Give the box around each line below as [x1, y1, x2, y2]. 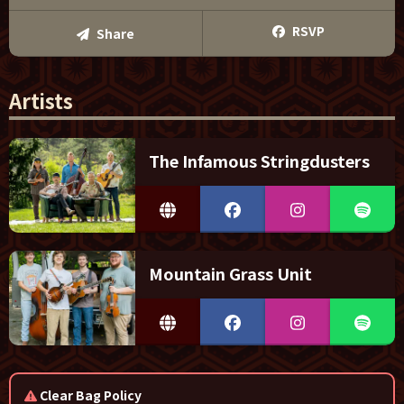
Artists [9, 86, 73, 115]
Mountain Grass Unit [149, 262, 312, 286]
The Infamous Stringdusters [149, 149, 370, 173]
